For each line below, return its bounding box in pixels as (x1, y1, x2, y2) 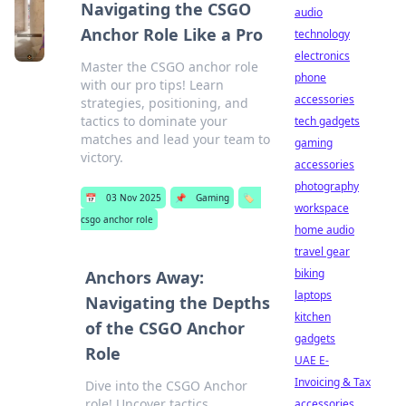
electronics (295, 48, 350, 63)
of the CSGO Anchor (84, 317, 245, 339)
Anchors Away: (84, 266, 204, 288)
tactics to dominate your (81, 112, 228, 130)
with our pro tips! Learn (81, 76, 225, 93)
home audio (295, 222, 354, 237)
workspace (295, 200, 349, 216)
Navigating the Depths (84, 292, 270, 314)
